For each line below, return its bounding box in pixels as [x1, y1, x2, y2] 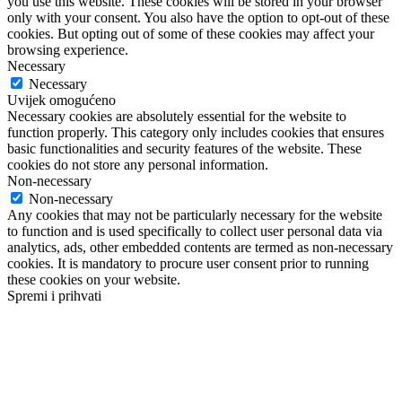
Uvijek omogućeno [7, 92, 116, 108]
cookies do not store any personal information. [7, 156, 268, 172]
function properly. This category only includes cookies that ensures [7, 124, 384, 140]
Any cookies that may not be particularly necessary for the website [7, 206, 382, 223]
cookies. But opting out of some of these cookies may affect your [7, 25, 374, 41]
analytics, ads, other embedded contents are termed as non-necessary [7, 239, 393, 255]
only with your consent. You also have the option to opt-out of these [7, 9, 389, 25]
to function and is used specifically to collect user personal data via [7, 223, 382, 239]
